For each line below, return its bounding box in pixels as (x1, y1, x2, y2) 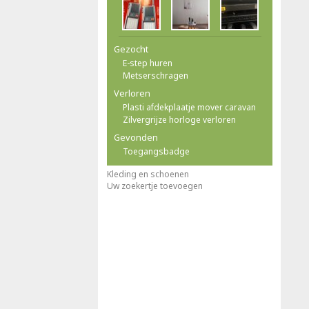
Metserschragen (123, 70, 188, 81)
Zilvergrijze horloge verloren (123, 114, 236, 126)
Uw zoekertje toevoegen (107, 180, 203, 192)
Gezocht (114, 43, 148, 55)
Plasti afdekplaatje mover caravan (123, 101, 256, 113)
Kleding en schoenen (107, 168, 189, 180)
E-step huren (123, 57, 172, 69)
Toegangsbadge (123, 146, 190, 157)
